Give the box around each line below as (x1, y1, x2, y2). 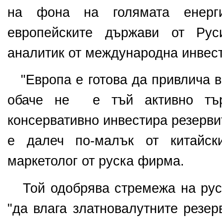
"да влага (7, 201, 67, 216)
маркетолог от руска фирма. (7, 154, 184, 169)
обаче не (7, 93, 70, 108)
